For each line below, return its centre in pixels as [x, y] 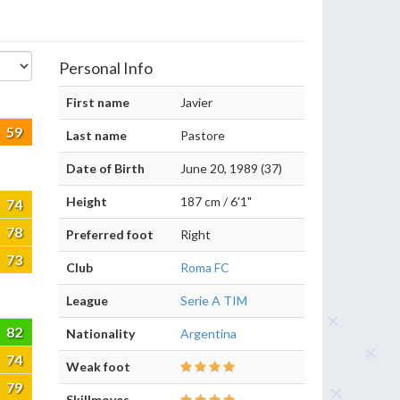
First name [98, 102]
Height [87, 201]
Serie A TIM [214, 300]
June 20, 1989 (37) [231, 168]
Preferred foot [110, 234]
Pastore [203, 135]
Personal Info [106, 68]
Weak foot [98, 367]
